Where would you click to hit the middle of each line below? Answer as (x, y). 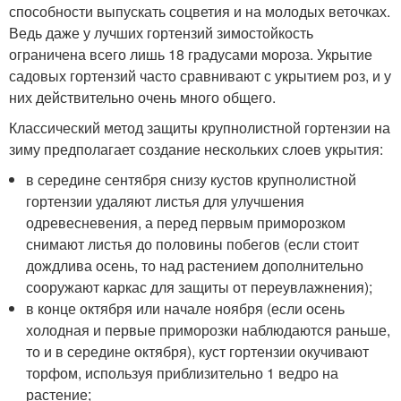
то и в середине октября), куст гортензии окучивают (198, 351)
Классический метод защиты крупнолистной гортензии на (200, 128)
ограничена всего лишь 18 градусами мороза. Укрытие (191, 54)
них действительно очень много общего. (142, 97)
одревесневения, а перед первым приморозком (186, 222)
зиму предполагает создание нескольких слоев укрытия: (196, 149)
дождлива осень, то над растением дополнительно (195, 265)
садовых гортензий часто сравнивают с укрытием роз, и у (200, 76)
